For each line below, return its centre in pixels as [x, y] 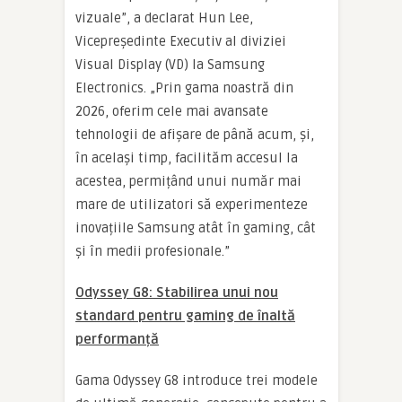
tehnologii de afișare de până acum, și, [195, 134]
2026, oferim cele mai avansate [172, 111]
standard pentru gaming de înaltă [185, 315]
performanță [117, 339]
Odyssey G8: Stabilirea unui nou [177, 292]
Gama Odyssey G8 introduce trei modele [197, 380]
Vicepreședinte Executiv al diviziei [181, 41]
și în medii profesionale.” [153, 251]
